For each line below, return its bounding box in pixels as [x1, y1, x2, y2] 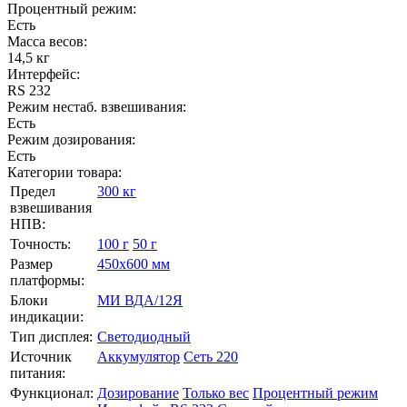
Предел [10, 184, 55, 199]
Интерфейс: [7, 66, 80, 82]
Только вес [183, 385, 249, 401]
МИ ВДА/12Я [97, 293, 183, 308]
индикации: [10, 309, 84, 324]
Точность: [10, 236, 71, 252]
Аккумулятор [97, 349, 180, 364]
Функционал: [10, 385, 94, 401]
